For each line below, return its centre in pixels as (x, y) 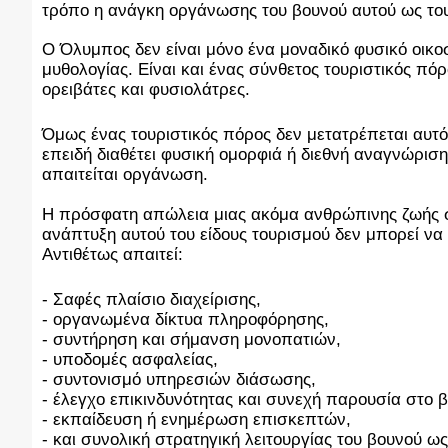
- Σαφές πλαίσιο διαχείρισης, (151, 300)
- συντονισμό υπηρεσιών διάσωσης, (179, 380)
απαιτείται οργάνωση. (127, 175)
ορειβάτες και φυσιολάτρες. (146, 90)
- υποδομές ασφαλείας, (130, 360)
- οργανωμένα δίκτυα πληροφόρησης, (185, 320)
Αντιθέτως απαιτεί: (112, 255)
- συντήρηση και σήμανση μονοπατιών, (191, 340)
